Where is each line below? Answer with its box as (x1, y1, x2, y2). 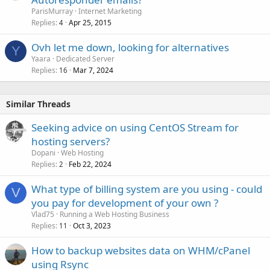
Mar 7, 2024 (73, 65, 113, 75)
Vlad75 (31, 209, 54, 219)
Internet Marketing (78, 6, 142, 16)
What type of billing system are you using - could (31, 182, 262, 196)
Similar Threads (6, 98, 71, 110)
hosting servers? (31, 134, 110, 148)
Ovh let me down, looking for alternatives (31, 40, 229, 54)
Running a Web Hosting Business (60, 209, 169, 219)
